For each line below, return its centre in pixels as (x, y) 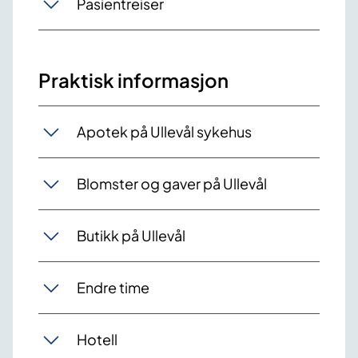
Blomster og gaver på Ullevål (172, 184)
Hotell (97, 340)
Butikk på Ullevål (131, 236)
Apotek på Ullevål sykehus (164, 132)
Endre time (113, 288)
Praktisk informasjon (133, 80)
